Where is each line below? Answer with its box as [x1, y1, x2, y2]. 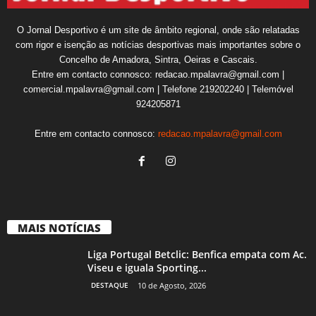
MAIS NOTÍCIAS [18, 220, 101, 235]
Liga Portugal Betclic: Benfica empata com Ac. [87, 247, 307, 261]
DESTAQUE [91, 279, 128, 290]
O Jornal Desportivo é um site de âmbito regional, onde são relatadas [16, 24, 300, 35]
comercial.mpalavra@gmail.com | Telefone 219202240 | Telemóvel [23, 83, 293, 95]
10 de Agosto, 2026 [138, 279, 206, 291]
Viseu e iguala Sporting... [87, 260, 207, 274]
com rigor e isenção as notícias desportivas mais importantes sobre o [16, 39, 300, 50]
